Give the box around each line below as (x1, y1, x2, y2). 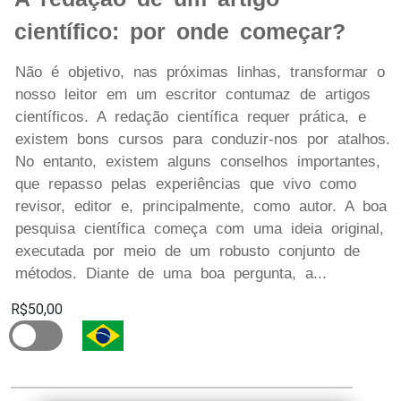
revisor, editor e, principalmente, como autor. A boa (15, 198, 387, 216)
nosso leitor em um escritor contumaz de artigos (15, 86, 371, 104)
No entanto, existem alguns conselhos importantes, (15, 153, 380, 171)
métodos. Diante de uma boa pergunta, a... (15, 265, 327, 283)
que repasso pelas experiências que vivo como (15, 175, 356, 193)
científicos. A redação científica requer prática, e (15, 108, 366, 126)
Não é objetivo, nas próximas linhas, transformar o (15, 64, 385, 81)
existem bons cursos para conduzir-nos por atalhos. (15, 131, 390, 149)
